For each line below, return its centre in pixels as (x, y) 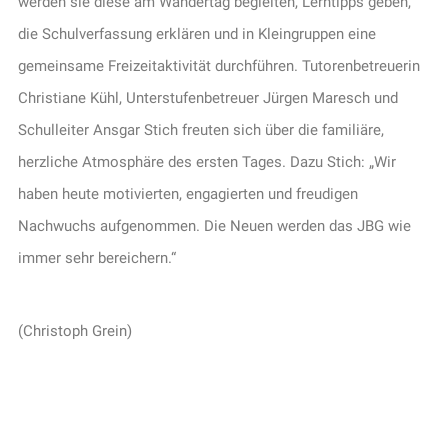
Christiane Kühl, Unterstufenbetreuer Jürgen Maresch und (207, 98)
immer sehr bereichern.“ (96, 258)
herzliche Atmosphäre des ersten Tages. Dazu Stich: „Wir (206, 162)
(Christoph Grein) (74, 331)
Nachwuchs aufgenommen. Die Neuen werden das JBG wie (214, 226)
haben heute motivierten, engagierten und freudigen (187, 194)
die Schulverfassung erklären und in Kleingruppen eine (196, 34)
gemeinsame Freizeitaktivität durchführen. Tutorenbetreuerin (218, 66)
